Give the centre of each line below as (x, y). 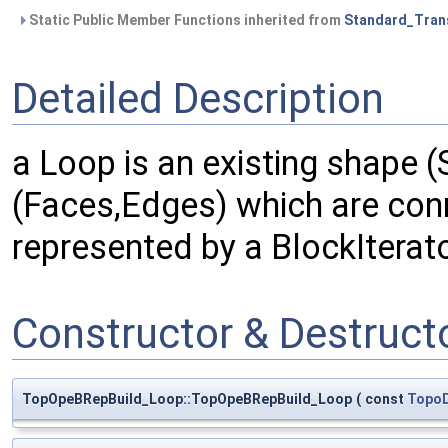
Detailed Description (198, 98)
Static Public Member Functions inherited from (185, 20)
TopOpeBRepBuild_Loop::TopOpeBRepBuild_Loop (187, 398)
